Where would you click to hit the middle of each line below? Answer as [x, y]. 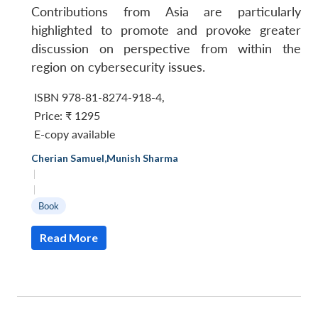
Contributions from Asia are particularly [166, 11]
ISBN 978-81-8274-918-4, [99, 97]
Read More [69, 237]
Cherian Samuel [68, 158]
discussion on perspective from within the [166, 48]
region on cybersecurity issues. [118, 67]
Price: [50, 115]
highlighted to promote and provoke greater [166, 30]
